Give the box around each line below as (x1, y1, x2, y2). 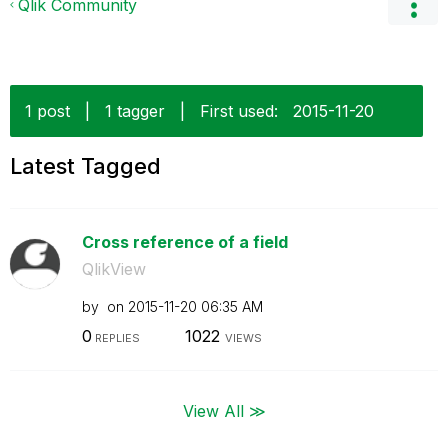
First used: (200, 101, 278, 121)
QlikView (81, 259, 146, 279)
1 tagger (105, 101, 165, 121)
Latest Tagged (10, 153, 161, 179)
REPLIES (91, 330, 140, 345)
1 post (25, 101, 70, 121)
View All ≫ (182, 400, 266, 420)
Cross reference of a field (81, 232, 288, 252)
